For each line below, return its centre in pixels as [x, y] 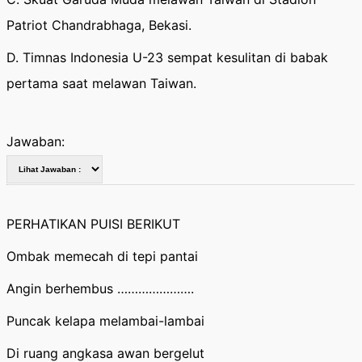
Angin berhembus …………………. [100, 288]
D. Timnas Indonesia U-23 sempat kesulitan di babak [167, 57]
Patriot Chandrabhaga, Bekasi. [99, 25]
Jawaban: [36, 141]
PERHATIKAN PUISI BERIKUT [93, 224]
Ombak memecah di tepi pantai [102, 256]
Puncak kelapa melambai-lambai [105, 321]
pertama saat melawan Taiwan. [101, 83]
